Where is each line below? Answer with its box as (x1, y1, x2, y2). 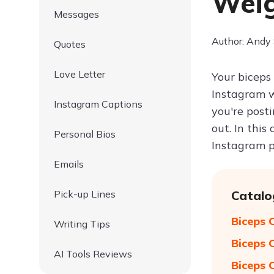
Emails (54, 158, 84, 170)
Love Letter (54, 68, 105, 80)
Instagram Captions (54, 98, 143, 110)
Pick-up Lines (54, 188, 116, 200)
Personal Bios (54, 128, 116, 140)
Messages (54, 8, 99, 20)
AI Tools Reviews (54, 248, 132, 260)
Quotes (54, 38, 86, 50)
